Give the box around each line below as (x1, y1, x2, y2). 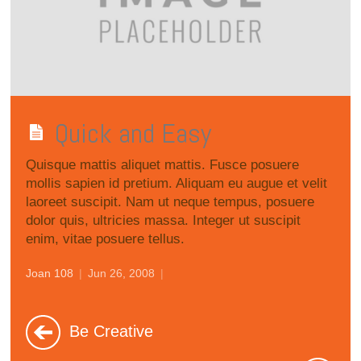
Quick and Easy (55, 115, 212, 151)
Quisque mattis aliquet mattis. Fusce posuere (26, 156, 300, 172)
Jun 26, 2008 (88, 267, 156, 280)
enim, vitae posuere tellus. (26, 230, 185, 247)
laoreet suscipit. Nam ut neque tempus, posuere (26, 193, 315, 210)
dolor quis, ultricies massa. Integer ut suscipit (26, 212, 301, 228)
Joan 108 (26, 267, 74, 280)
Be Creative (64, 322, 154, 341)
